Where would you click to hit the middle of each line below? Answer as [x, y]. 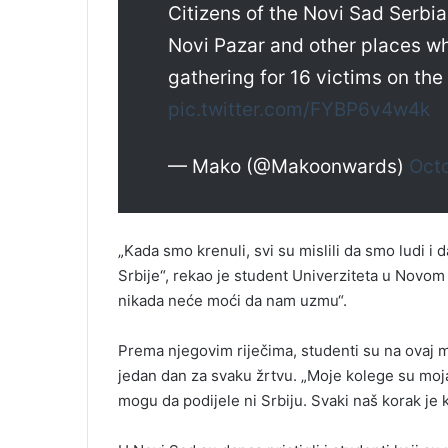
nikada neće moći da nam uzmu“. [232, 301]
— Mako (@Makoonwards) [288, 167]
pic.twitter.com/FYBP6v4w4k [299, 110]
